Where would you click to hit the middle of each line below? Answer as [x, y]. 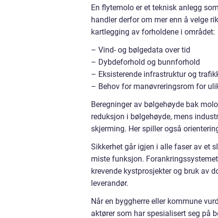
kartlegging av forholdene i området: [153, 32]
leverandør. [110, 183]
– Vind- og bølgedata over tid [141, 50]
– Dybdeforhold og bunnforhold [145, 62]
